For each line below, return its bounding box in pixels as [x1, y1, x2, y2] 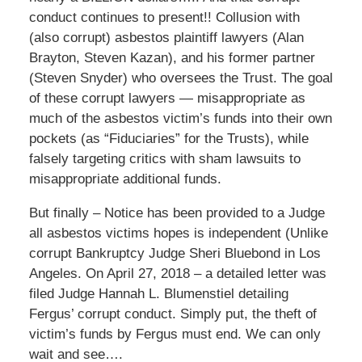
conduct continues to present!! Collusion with [28, 9, 300, 25]
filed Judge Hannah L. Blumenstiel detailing [28, 285, 288, 301]
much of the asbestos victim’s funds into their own [28, 110, 332, 126]
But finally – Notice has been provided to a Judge [28, 204, 325, 221]
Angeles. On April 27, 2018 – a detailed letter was [28, 265, 326, 281]
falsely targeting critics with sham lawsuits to [28, 150, 301, 166]
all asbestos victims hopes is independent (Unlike [28, 225, 328, 241]
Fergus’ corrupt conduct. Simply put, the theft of [28, 305, 317, 322]
